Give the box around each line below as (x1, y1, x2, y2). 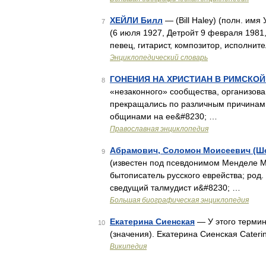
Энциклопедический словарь (110, 53, 208, 62)
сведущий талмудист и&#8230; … (110, 183, 240, 192)
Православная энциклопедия (110, 125, 208, 133)
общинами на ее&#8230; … (110, 112, 217, 121)
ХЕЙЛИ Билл (110, 15, 163, 25)
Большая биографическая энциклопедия (110, 196, 249, 204)
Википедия (110, 242, 147, 251)
